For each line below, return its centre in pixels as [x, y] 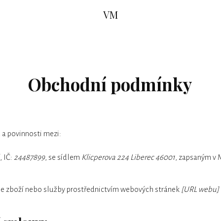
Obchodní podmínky [110, 84]
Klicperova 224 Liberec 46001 [128, 157]
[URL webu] [200, 189]
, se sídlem [63, 157]
